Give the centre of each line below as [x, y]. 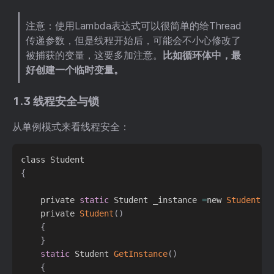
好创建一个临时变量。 [75, 69]
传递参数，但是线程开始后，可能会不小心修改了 [133, 40]
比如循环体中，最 [202, 55]
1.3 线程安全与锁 [56, 101]
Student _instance [156, 200]
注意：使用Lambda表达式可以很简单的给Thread [134, 25]
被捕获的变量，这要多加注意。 [94, 55]
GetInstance [141, 254]
